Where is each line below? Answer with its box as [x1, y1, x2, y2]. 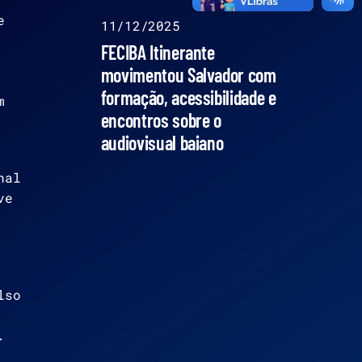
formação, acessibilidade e [100, 86, 276, 109]
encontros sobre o [100, 108, 221, 132]
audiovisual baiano [100, 131, 224, 154]
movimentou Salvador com [100, 63, 276, 86]
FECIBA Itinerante [100, 40, 215, 64]
